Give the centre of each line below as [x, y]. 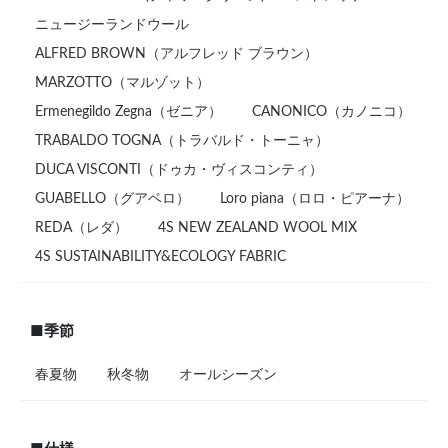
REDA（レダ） [81, 227]
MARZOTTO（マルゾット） [122, 82]
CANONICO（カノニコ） [331, 111]
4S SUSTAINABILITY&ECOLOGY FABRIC [160, 256]
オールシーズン [228, 374]
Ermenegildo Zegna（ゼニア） [128, 111]
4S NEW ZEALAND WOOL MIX [257, 227]
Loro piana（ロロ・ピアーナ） [315, 198]
